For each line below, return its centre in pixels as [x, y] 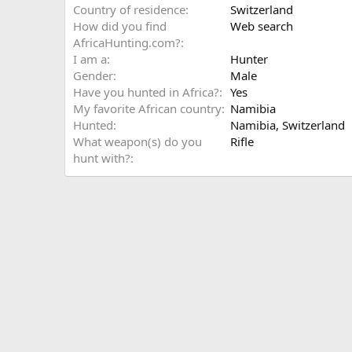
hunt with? [102, 158]
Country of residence [129, 9]
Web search [262, 26]
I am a [90, 59]
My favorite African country [147, 108]
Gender [93, 75]
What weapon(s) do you [137, 141]
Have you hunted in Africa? [146, 92]
